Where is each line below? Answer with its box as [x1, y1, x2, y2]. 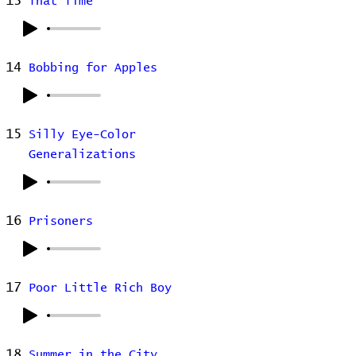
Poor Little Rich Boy [29, 282, 172, 294]
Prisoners [29, 215, 93, 227]
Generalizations [29, 149, 136, 161]
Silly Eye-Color [29, 129, 136, 141]
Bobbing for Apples [29, 62, 157, 74]
